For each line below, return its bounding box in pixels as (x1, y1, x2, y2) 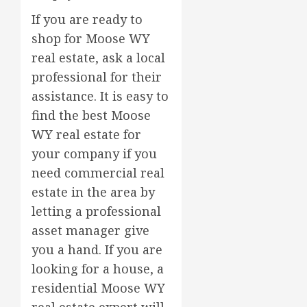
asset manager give (32, 221, 149, 238)
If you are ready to (32, 10, 143, 27)
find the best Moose (32, 106, 151, 123)
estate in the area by (32, 183, 155, 200)
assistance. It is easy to (32, 87, 169, 104)
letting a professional (32, 202, 161, 219)
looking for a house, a (32, 260, 164, 277)
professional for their (32, 68, 162, 85)
